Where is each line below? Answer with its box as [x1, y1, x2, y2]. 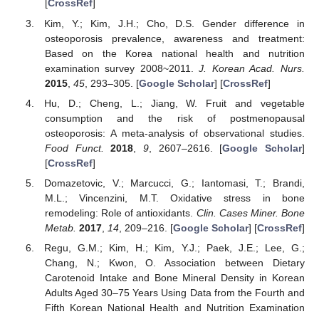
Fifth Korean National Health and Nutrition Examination [44, 301, 305, 313]
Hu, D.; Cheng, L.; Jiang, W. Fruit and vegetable [44, 97, 305, 109]
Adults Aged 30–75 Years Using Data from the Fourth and [44, 286, 305, 298]
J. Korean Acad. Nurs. [199, 62, 305, 74]
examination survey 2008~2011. [44, 62, 199, 74]
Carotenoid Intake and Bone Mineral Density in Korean [44, 271, 305, 283]
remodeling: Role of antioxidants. [44, 206, 197, 219]
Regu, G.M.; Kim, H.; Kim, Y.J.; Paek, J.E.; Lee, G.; [44, 241, 305, 253]
